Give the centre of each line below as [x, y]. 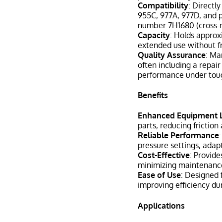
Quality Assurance [172, 55]
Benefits [153, 95]
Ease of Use [160, 175]
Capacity [154, 35]
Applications [162, 205]
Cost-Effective [164, 155]
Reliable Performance [179, 136]
